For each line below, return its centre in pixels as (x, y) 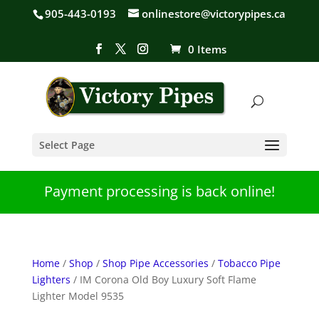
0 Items (207, 49)
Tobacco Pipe (249, 263)
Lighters (51, 279)
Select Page (67, 145)
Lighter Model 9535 (78, 296)
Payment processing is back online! (159, 191)
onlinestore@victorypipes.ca (214, 14)
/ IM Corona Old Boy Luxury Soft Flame (163, 279)
